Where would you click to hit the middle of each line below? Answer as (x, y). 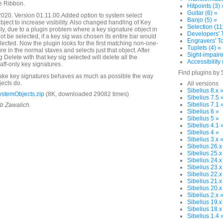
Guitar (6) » (202, 13)
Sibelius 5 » (203, 118)
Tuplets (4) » (204, 48)
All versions (203, 84)
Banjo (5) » (202, 20)
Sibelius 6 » (203, 111)
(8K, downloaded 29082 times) (87, 94)
